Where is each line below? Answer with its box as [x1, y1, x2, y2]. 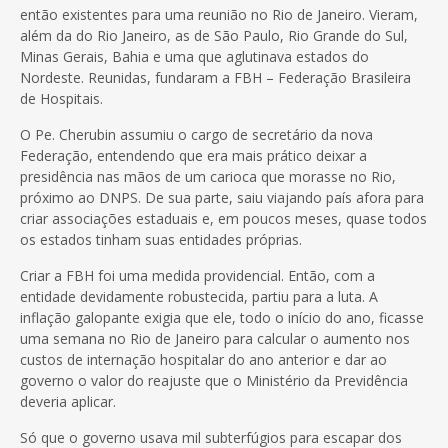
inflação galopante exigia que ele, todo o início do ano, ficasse [20, 307, 424, 327]
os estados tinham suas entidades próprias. [20, 229, 302, 249]
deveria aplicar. [20, 391, 116, 411]
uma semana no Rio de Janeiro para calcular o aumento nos [20, 328, 410, 348]
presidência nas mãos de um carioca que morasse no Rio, [20, 166, 396, 186]
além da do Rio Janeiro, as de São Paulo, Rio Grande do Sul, [20, 25, 408, 45]
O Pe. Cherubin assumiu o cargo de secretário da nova [20, 124, 373, 144]
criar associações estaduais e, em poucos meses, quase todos [20, 208, 427, 228]
